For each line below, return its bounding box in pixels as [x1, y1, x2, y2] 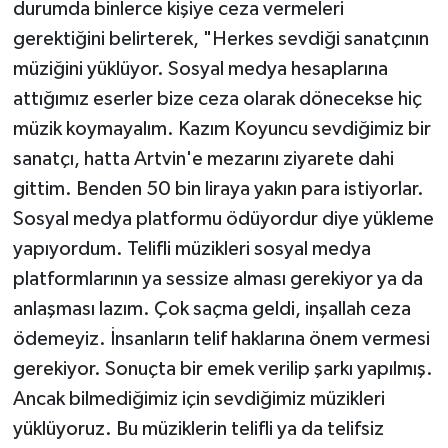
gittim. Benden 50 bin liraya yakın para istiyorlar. [12, 178, 424, 199]
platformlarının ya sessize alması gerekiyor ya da [12, 268, 423, 289]
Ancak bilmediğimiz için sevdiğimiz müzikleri [12, 388, 385, 409]
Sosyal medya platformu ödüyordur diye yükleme [12, 208, 434, 229]
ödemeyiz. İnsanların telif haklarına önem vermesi [12, 328, 430, 349]
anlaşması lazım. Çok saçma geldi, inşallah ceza [12, 298, 411, 319]
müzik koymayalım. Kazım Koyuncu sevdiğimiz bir [12, 118, 431, 139]
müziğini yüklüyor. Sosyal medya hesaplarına [12, 58, 388, 79]
